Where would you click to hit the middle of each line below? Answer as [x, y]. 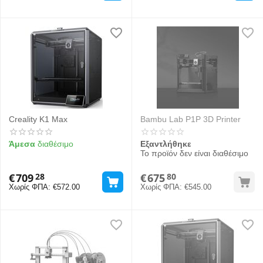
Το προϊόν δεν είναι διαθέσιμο [194, 153]
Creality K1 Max [38, 119]
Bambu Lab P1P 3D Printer [190, 119]
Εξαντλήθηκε [166, 144]
